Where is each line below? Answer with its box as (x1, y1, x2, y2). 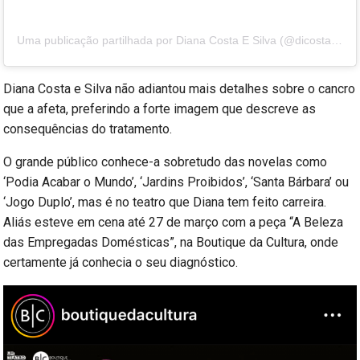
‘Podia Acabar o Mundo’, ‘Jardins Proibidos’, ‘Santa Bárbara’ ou (3, 174, 350, 190)
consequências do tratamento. (3, 121, 173, 137)
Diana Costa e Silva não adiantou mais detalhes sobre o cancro (3, 80, 356, 96)
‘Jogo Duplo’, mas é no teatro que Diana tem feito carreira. (3, 194, 327, 210)
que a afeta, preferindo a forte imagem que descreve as (3, 100, 317, 117)
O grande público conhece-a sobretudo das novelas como (3, 153, 328, 170)
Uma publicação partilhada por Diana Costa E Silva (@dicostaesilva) (331, 33, 343, 47)
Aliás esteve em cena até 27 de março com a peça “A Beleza (3, 214, 344, 230)
